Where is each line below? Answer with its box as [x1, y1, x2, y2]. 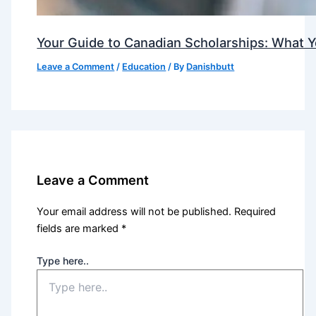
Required [234, 205, 276, 219]
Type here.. [37, 255, 90, 267]
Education [122, 61, 166, 73]
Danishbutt [186, 61, 235, 73]
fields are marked [37, 222, 122, 236]
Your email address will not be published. [37, 205, 232, 219]
